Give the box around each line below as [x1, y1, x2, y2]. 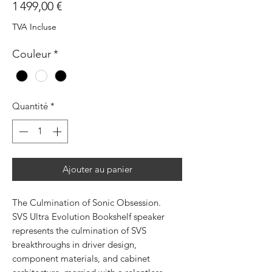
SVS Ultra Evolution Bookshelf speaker [12, 210, 165, 222]
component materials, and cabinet [12, 252, 150, 264]
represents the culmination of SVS [12, 224, 146, 236]
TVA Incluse [12, 21, 56, 32]
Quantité [12, 100, 48, 112]
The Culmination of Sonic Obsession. [12, 196, 161, 208]
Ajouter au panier [62, 163, 132, 175]
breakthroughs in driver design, [12, 238, 137, 250]
